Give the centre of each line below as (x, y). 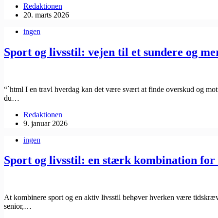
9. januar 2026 (45, 123)
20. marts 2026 (46, 15)
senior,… (18, 206)
